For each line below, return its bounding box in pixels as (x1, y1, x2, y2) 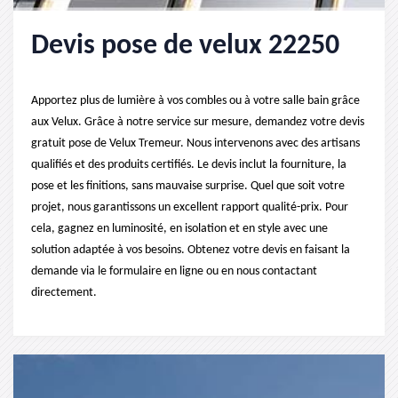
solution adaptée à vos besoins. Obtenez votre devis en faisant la (31, 243, 350, 257)
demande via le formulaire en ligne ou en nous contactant (31, 265, 317, 278)
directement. (31, 286, 97, 299)
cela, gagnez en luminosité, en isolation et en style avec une (31, 222, 328, 235)
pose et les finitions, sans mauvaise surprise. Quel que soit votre (31, 179, 345, 193)
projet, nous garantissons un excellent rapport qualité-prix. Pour (31, 201, 348, 214)
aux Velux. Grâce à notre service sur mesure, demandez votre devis (31, 115, 364, 129)
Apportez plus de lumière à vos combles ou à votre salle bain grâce (31, 94, 360, 107)
